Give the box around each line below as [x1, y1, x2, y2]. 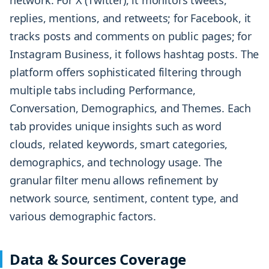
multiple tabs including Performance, [10, 83, 196, 98]
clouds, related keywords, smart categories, [10, 137, 228, 152]
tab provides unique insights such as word [10, 119, 222, 134]
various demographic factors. [10, 209, 156, 224]
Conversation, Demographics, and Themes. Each [10, 101, 252, 116]
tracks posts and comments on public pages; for [10, 29, 252, 44]
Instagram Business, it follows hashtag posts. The [10, 47, 259, 62]
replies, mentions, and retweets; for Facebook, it [10, 11, 252, 26]
